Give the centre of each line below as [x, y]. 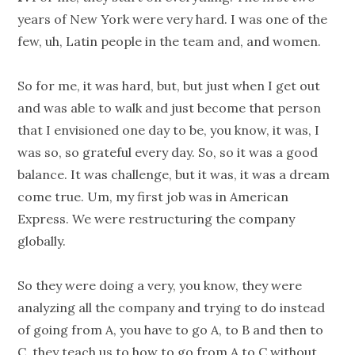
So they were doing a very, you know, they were [160, 286]
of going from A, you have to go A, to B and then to [171, 330]
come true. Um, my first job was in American [153, 197]
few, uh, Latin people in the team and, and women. [170, 42]
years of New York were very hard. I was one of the [173, 19]
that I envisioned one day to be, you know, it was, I [169, 130]
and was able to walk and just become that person [170, 108]
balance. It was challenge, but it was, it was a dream [174, 175]
